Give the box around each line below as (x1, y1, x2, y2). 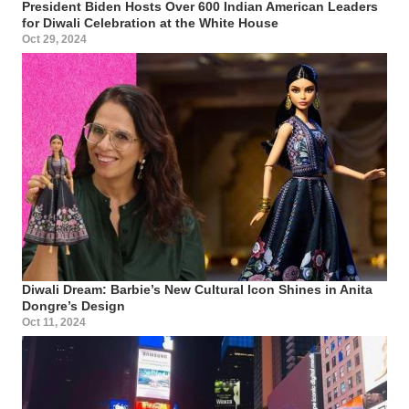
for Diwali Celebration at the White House (22, 15, 278, 30)
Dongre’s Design (22, 298, 125, 313)
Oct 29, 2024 (22, 32, 87, 46)
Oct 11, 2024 (22, 315, 86, 329)
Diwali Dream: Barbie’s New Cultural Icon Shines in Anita (22, 281, 372, 297)
